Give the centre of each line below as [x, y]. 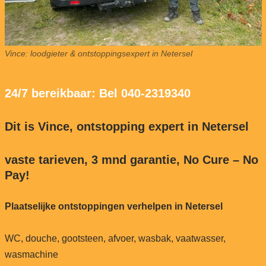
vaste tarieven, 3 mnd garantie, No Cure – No [131, 159]
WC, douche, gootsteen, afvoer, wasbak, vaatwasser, [115, 238]
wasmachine [31, 254]
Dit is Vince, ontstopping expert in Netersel [126, 126]
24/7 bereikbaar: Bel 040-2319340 [97, 93]
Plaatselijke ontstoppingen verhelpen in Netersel [113, 206]
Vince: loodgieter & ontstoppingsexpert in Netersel [98, 53]
